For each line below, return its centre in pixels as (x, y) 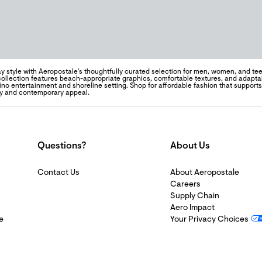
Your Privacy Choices (209, 220)
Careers (185, 185)
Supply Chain (195, 196)
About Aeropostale (205, 173)
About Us (190, 146)
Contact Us (58, 173)
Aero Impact (192, 208)
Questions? (62, 146)
